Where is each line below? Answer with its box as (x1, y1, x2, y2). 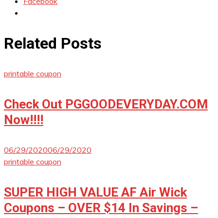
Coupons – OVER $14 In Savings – (4, 200, 198, 215)
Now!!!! (4, 112, 43, 127)
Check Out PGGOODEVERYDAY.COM (4, 96, 208, 111)
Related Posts (4, 34, 102, 53)
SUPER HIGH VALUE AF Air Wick (4, 184, 187, 200)
